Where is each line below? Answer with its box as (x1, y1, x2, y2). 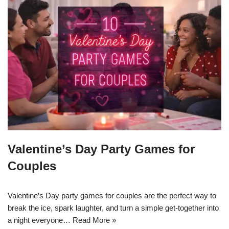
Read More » (73, 215, 116, 224)
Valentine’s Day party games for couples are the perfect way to (8, 191, 216, 200)
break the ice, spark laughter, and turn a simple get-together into (8, 203, 219, 212)
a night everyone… (8, 215, 73, 224)
